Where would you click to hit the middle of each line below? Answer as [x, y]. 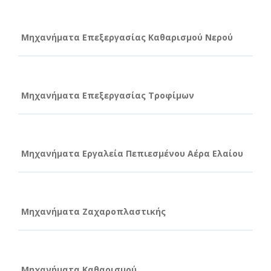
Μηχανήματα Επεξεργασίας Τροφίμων [108, 95]
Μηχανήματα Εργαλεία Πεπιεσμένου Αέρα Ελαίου [132, 153]
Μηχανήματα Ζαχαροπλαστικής [93, 211]
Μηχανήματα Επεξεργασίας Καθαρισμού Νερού [127, 37]
